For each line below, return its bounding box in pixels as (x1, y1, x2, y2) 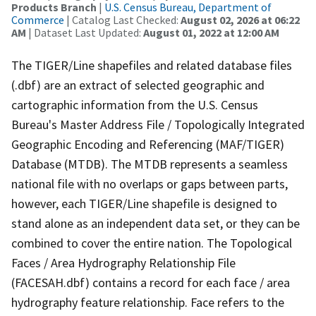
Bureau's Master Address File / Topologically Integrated (11, 116, 305, 133)
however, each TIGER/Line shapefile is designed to (11, 195, 277, 212)
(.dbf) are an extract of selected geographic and (11, 76, 265, 93)
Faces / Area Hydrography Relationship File (11, 254, 236, 271)
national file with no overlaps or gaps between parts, (11, 175, 288, 192)
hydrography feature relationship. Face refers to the (11, 293, 284, 310)
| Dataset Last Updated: (26, 25, 143, 39)
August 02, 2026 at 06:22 (181, 12, 300, 27)
